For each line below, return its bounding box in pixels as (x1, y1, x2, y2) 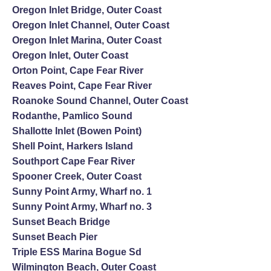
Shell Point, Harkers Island (12, 140, 133, 151)
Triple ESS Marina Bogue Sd (12, 246, 142, 257)
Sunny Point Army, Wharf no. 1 (12, 186, 152, 197)
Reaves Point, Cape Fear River (12, 80, 152, 91)
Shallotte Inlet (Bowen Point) (12, 125, 142, 136)
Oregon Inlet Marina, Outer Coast (12, 34, 162, 45)
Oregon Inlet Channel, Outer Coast (12, 19, 169, 30)
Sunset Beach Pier (12, 231, 97, 242)
